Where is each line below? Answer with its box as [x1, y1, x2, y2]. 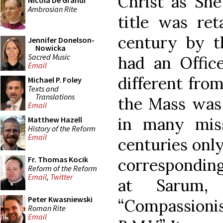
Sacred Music [28, 51, 70, 62]
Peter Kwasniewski [28, 194, 93, 204]
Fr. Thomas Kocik [28, 154, 88, 164]
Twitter [50, 172, 73, 182]
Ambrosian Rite [28, 3, 77, 14]
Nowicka [35, 43, 66, 53]
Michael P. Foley [28, 75, 82, 85]
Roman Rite [28, 203, 66, 213]
